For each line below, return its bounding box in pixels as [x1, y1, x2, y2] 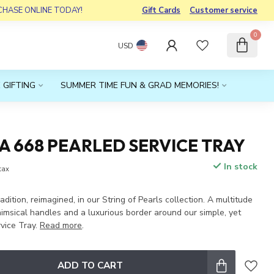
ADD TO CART [57, 259, 123, 272]
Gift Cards [142, 5, 180, 16]
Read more [40, 220, 83, 231]
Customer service [190, 5, 257, 16]
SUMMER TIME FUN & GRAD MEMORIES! [61, 80, 219, 91]
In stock [221, 161, 257, 172]
